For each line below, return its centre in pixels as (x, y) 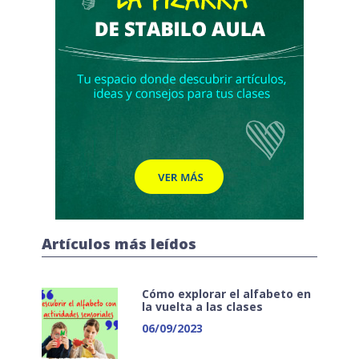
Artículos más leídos (119, 244)
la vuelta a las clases (202, 307)
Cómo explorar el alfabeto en (226, 294)
